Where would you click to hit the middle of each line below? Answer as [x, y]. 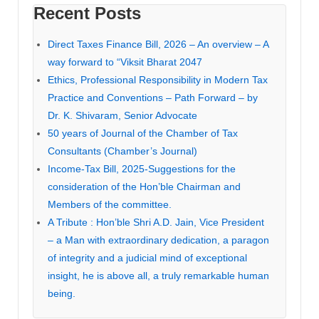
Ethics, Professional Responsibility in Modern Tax [158, 80]
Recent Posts [87, 14]
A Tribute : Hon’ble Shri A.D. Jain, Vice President [156, 223]
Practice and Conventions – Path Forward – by [153, 98]
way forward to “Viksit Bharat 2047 [125, 62]
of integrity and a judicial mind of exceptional [147, 258]
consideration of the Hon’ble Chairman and [144, 187]
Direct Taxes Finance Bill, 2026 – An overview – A [158, 45]
